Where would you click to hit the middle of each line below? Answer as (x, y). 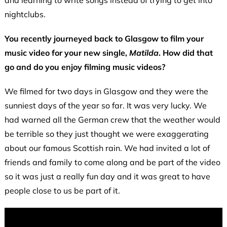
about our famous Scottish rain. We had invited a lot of (107, 148)
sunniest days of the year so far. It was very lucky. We (105, 105)
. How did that (185, 52)
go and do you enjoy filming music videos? (85, 67)
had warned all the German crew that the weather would (112, 119)
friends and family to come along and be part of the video (112, 162)
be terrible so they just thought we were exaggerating (106, 134)
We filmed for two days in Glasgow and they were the (106, 91)
